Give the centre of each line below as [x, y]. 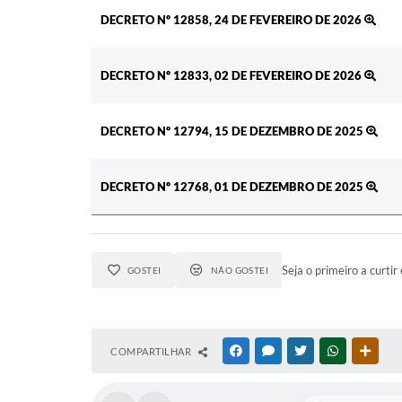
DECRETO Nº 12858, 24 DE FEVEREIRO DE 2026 [232, 19]
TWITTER [331, 350]
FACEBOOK [271, 350]
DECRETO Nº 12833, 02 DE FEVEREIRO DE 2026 [232, 75]
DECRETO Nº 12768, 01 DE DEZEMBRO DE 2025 [233, 186]
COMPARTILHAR [152, 351]
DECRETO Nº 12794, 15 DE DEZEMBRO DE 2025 [233, 131]
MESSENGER [306, 350]
